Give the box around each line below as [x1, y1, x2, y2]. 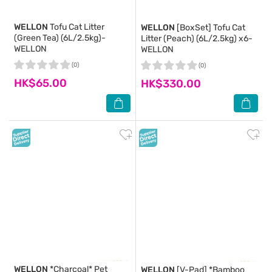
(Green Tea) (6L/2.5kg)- [14, 33, 106, 43]
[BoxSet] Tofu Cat [175, 22, 245, 33]
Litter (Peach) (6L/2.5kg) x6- [141, 33, 253, 44]
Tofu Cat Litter [48, 22, 104, 32]
